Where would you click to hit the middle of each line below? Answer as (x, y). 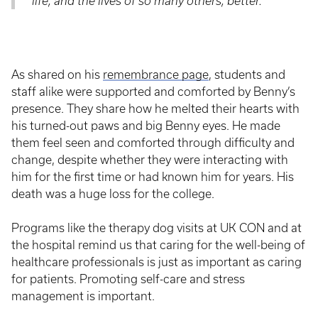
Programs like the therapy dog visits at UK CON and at (157, 227)
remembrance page (156, 74)
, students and (247, 74)
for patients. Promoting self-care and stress (128, 279)
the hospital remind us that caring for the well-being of (158, 245)
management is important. (84, 296)
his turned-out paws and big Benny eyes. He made (146, 125)
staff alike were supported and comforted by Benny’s (153, 91)
